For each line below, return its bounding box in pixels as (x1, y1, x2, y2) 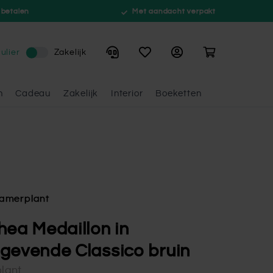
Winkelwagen (202, 48, 267, 57)
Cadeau (15, 89, 51, 98)
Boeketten (155, 89, 202, 98)
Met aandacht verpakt (130, 7, 216, 15)
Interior (111, 89, 143, 98)
